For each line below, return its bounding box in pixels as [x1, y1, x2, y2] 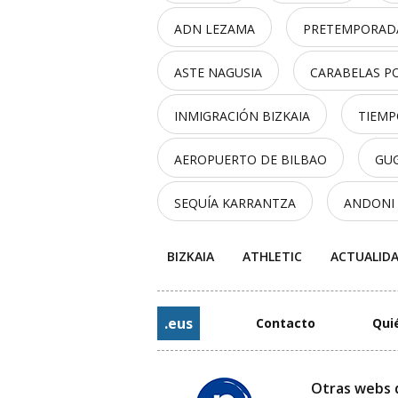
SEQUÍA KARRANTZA [174, 195, 296, 211]
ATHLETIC [243, 248, 303, 265]
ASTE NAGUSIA [174, 64, 262, 81]
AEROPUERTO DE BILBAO [174, 151, 327, 168]
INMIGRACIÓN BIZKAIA [174, 107, 310, 124]
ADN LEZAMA [174, 20, 255, 37]
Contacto [256, 314, 316, 331]
